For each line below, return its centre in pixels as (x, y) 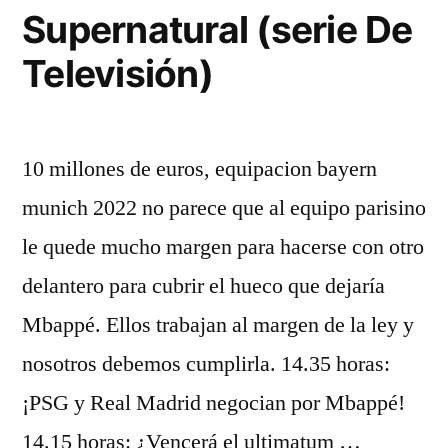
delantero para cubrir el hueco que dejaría (203, 286)
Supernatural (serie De (217, 29)
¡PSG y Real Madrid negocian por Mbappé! (213, 403)
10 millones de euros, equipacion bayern (199, 169)
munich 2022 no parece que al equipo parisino (224, 208)
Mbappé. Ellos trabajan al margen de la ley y (218, 325)
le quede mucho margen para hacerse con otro (223, 247)
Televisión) (117, 73)
